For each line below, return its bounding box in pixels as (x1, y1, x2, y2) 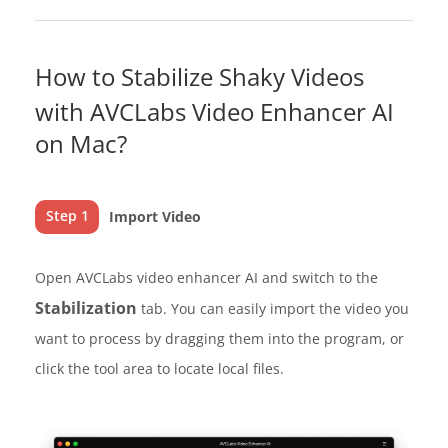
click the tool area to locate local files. (35, 359, 284, 379)
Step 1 (45, 206, 89, 226)
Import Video (109, 207, 202, 227)
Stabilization (35, 297, 137, 320)
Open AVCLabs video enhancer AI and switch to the (35, 268, 378, 288)
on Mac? (35, 127, 127, 161)
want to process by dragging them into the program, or (35, 329, 404, 349)
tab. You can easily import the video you (137, 299, 409, 319)
